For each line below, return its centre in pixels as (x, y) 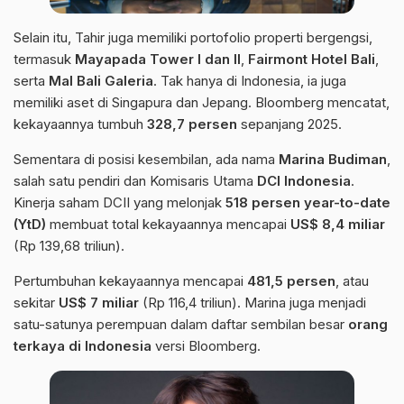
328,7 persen (192, 124)
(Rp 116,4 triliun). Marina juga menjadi (252, 303)
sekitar (36, 303)
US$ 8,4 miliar (338, 225)
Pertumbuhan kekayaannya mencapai (130, 281)
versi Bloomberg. (206, 346)
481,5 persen (291, 281)
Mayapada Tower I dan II (158, 60)
